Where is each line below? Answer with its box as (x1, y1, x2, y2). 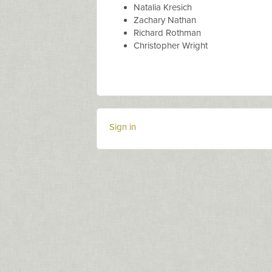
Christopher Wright (134, 40, 208, 52)
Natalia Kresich (134, 2, 192, 13)
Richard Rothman (134, 27, 201, 39)
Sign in (109, 121, 136, 133)
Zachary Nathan (134, 15, 196, 26)
